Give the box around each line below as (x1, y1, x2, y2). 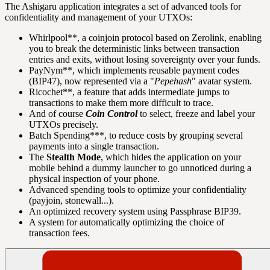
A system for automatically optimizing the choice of (29, 217, 224, 228)
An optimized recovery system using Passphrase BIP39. (29, 206, 241, 217)
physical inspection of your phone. (29, 174, 160, 184)
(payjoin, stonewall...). (29, 195, 114, 206)
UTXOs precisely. (29, 119, 98, 130)
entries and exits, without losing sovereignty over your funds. (29, 54, 260, 65)
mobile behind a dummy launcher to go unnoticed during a (29, 163, 251, 174)
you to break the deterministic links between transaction (29, 43, 239, 54)
